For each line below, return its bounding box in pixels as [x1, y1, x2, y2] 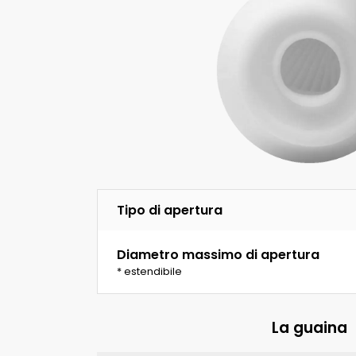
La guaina [271, 316, 347, 339]
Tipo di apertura [117, 201, 222, 220]
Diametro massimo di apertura [117, 245, 319, 264]
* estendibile [117, 264, 182, 278]
